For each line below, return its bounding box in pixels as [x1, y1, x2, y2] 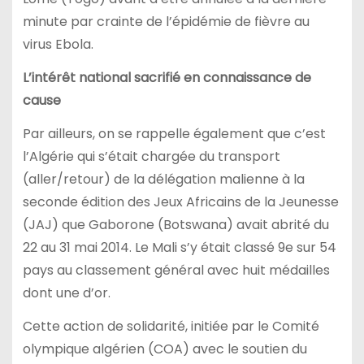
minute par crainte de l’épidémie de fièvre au [22, 12, 310, 32]
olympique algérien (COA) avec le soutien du [22, 339, 307, 358]
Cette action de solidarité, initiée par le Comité [22, 316, 319, 336]
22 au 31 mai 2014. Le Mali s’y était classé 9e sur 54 [22, 238, 336, 258]
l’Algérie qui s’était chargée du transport [22, 147, 280, 167]
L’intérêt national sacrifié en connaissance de [22, 68, 311, 88]
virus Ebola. [22, 35, 93, 54]
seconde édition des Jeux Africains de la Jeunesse [22, 193, 339, 212]
